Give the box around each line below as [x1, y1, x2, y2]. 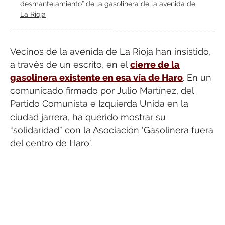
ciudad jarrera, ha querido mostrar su [10, 111, 166, 122]
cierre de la [130, 59, 180, 70]
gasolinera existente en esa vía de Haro [10, 72, 183, 83]
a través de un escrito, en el [10, 59, 130, 70]
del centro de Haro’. [10, 137, 92, 148]
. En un [183, 72, 211, 83]
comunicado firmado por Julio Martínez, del [10, 85, 194, 96]
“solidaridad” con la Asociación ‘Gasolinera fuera [10, 124, 213, 135]
